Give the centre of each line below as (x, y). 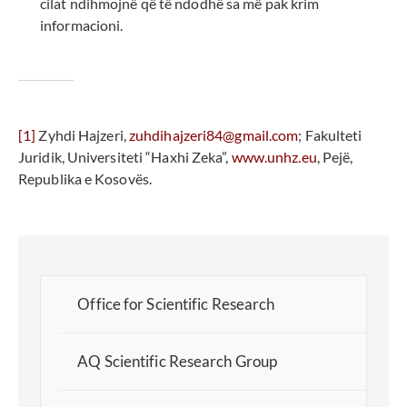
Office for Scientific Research (176, 304)
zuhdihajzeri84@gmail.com (213, 135)
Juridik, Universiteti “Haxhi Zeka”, (125, 157)
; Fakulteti (330, 135)
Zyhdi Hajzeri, (82, 135)
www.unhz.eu (274, 157)
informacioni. (82, 25)
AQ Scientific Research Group (178, 362)
